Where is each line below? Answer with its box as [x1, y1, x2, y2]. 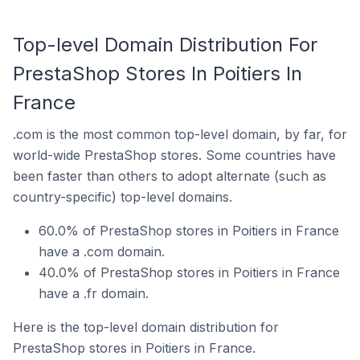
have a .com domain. [39, 243, 165, 260]
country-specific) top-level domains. [13, 189, 232, 205]
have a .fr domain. [39, 285, 149, 301]
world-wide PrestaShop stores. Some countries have [13, 147, 336, 163]
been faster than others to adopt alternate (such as [13, 168, 326, 184]
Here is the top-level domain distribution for [13, 319, 279, 335]
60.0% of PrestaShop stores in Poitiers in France [39, 223, 339, 239]
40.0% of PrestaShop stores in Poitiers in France [39, 264, 340, 280]
